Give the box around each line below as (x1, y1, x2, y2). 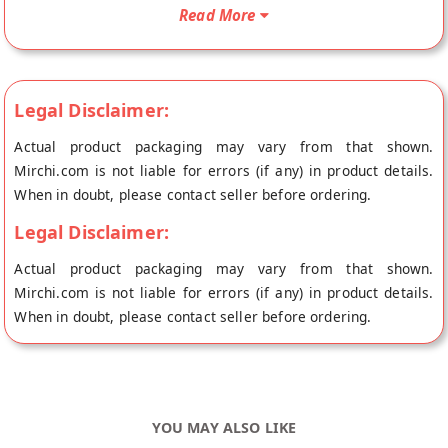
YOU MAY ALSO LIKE (151, 417, 297, 437)
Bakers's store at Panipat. (14, 18, 186, 38)
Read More (179, 4, 256, 25)
